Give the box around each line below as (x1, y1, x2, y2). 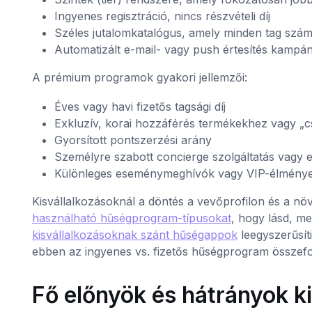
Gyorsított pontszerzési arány (54, 133, 212, 148)
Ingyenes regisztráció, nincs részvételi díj (54, 9, 270, 24)
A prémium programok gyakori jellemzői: (31, 70, 247, 85)
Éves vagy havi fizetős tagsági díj (54, 100, 226, 114)
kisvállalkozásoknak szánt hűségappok (31, 228, 237, 242)
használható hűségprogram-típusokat (31, 211, 231, 226)
